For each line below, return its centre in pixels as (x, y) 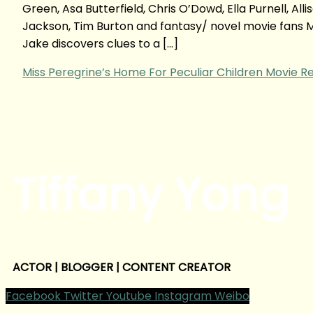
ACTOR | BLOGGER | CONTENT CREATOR (122, 267)
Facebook (33, 296)
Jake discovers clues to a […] (100, 43)
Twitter (83, 296)
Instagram (183, 296)
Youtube (129, 296)
